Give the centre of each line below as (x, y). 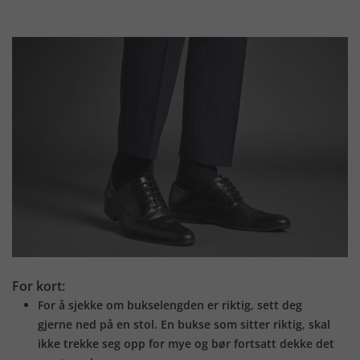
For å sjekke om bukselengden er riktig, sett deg (170, 305)
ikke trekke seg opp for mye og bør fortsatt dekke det (186, 344)
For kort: (39, 286)
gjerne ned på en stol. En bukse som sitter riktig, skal (184, 325)
